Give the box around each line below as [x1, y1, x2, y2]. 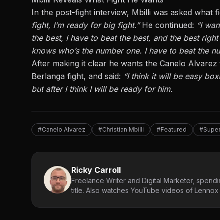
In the [31, 7, 55, 18]
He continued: [142, 20, 196, 30]
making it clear [53, 58, 107, 69]
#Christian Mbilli [98, 126, 144, 134]
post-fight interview [55, 7, 127, 18]
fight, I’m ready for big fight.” [31, 20, 142, 30]
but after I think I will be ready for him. [31, 84, 173, 94]
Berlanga [31, 71, 65, 82]
